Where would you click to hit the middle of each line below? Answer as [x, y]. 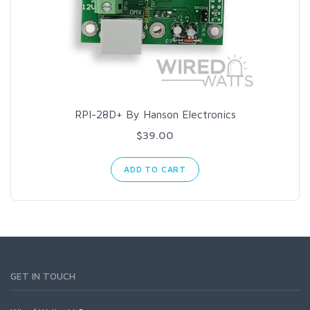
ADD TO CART [155, 169]
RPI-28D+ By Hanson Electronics [155, 114]
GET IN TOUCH [43, 275]
